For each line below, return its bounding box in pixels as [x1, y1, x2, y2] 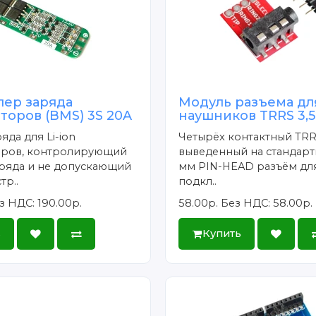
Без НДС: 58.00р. [221, 196, 313, 209]
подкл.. [178, 174, 217, 188]
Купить [202, 227, 241, 241]
